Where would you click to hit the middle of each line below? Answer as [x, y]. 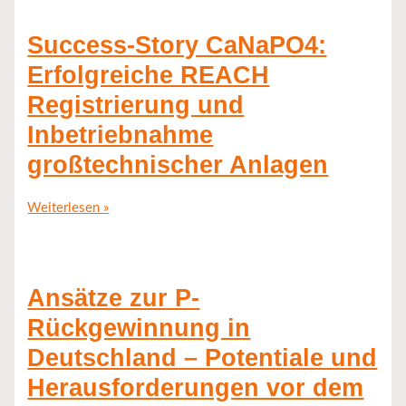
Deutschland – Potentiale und [203, 358]
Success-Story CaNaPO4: [177, 44]
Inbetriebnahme [121, 134]
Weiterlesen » [68, 208]
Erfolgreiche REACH [149, 74]
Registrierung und [136, 104]
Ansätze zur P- [114, 298]
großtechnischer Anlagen [178, 164]
